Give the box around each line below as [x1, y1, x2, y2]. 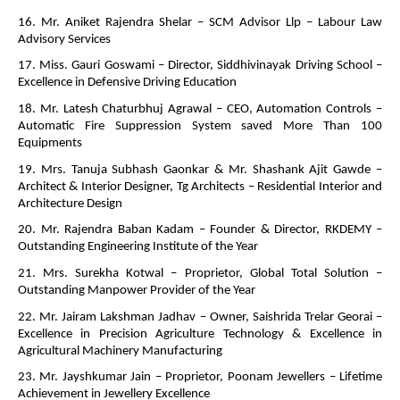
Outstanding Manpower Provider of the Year [18, 283, 258, 297]
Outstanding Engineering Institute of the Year [18, 240, 261, 254]
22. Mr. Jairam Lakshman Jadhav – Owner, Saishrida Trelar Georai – [18, 310, 382, 324]
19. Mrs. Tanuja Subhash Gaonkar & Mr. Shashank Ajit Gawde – [18, 162, 382, 177]
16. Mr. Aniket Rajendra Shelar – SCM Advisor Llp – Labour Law [18, 15, 382, 29]
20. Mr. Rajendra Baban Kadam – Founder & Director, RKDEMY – [18, 223, 382, 237]
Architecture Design [18, 196, 125, 211]
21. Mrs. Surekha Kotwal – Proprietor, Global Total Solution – [18, 266, 382, 280]
